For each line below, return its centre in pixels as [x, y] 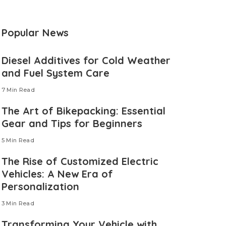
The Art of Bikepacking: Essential [83, 111]
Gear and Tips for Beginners [72, 124]
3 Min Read [18, 204]
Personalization [40, 187]
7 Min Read [18, 90]
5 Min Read [18, 140]
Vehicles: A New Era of [57, 174]
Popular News [35, 33]
